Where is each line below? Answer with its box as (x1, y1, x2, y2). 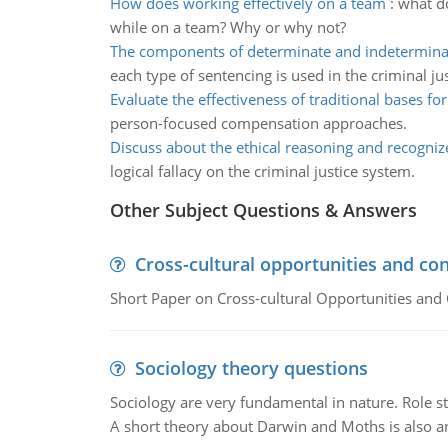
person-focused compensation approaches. (109, 113, 407, 133)
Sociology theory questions (134, 356, 368, 380)
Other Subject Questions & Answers (109, 198, 417, 222)
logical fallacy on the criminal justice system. (109, 161, 415, 181)
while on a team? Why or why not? (109, 17, 346, 37)
